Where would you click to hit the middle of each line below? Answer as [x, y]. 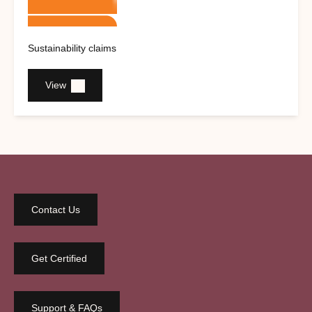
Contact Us [56, 209]
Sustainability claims [72, 48]
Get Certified [59, 259]
